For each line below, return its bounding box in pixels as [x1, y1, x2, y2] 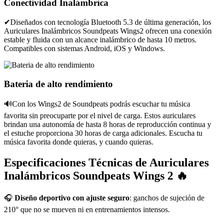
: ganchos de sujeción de [129, 194, 204, 202]
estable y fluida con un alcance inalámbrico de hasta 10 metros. [4, 36, 197, 44]
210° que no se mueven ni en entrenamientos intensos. [4, 205, 170, 214]
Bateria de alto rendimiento [4, 78, 113, 89]
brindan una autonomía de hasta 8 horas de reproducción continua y [4, 120, 211, 129]
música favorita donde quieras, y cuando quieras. [4, 138, 153, 146]
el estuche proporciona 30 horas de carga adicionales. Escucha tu [4, 129, 202, 138]
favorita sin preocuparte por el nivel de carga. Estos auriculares [4, 111, 196, 120]
